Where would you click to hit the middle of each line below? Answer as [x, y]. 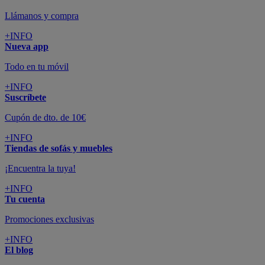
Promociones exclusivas [49, 219]
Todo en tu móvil [37, 67]
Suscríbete [25, 98]
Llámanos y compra [42, 16]
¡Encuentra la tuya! [40, 169]
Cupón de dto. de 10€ [45, 118]
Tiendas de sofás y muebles [59, 148]
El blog [19, 250]
